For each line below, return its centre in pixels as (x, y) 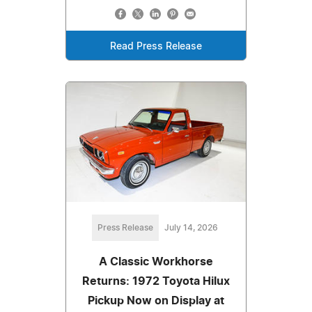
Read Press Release (156, 47)
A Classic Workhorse (156, 262)
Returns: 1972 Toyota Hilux (156, 282)
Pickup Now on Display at (156, 301)
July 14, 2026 (191, 228)
